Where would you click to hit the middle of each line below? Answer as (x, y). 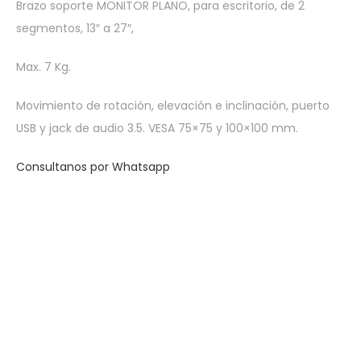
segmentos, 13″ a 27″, (75, 28)
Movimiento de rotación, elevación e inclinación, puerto (173, 105)
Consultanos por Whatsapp (93, 166)
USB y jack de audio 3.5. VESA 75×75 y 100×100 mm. (157, 128)
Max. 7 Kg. (44, 66)
